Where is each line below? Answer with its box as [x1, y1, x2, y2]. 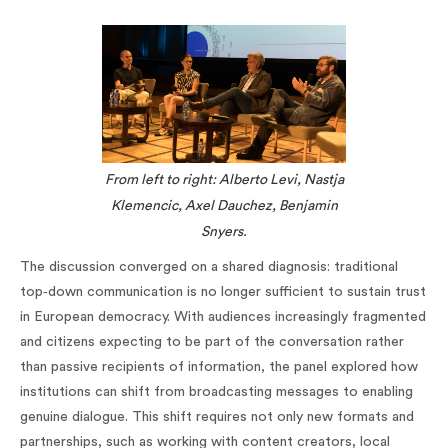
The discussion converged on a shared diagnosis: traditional [20, 260, 398, 275]
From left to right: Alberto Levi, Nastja [104, 173, 344, 188]
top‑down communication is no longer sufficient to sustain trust [20, 285, 426, 300]
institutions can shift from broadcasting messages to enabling [20, 385, 413, 400]
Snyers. [201, 225, 247, 240]
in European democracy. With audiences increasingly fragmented [20, 310, 426, 325]
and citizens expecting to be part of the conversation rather [20, 335, 404, 350]
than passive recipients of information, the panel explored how [20, 360, 418, 375]
